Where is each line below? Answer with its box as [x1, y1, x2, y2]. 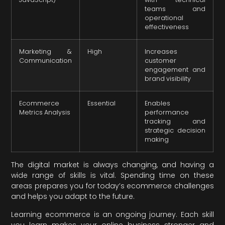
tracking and [145, 117, 206, 126]
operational [145, 14, 184, 23]
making [145, 135, 169, 144]
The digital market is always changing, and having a [11, 160, 214, 170]
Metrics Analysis [19, 108, 71, 117]
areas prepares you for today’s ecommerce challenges [11, 181, 214, 191]
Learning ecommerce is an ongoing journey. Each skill [11, 209, 214, 219]
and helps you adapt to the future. [11, 191, 135, 202]
